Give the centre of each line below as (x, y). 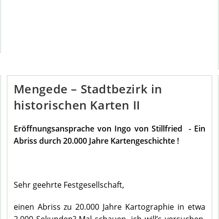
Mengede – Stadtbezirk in (88, 89)
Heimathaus (66, 19)
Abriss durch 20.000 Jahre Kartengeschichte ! (96, 141)
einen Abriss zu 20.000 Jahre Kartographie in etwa (109, 207)
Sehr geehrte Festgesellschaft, (69, 185)
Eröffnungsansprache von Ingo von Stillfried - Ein (109, 129)
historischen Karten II (77, 105)
